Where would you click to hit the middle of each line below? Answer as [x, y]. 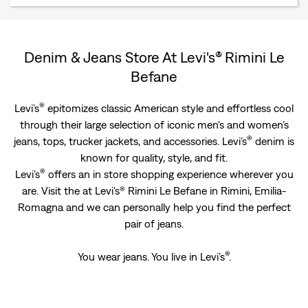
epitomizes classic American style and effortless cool [169, 108]
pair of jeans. [154, 223]
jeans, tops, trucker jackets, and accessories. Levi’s [130, 141]
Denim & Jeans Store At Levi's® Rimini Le [154, 57]
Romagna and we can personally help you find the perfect [154, 207]
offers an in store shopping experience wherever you [169, 174]
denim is [273, 141]
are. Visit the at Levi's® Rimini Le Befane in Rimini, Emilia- [154, 190]
